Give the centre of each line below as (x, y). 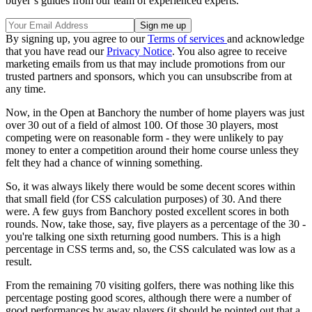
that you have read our (56, 52)
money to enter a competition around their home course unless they (152, 150)
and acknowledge (266, 39)
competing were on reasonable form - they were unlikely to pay (145, 138)
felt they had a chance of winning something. (104, 163)
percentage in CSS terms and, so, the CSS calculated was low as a (150, 249)
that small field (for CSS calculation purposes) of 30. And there (143, 199)
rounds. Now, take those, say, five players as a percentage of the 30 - (156, 224)
